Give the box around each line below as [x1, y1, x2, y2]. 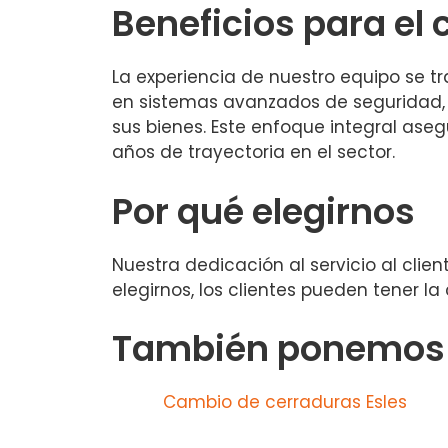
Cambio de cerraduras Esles [163, 390, 407, 415]
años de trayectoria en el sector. [112, 140, 395, 165]
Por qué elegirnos [112, 186, 415, 236]
